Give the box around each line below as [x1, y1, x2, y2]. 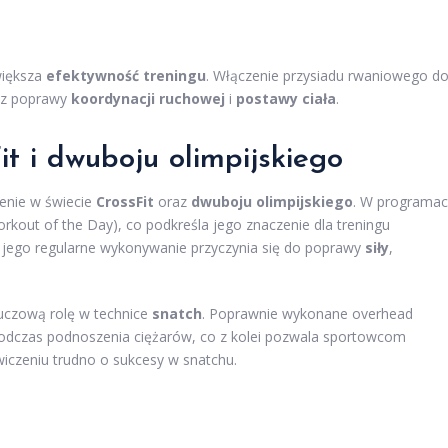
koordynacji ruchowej [71, 89, 225, 109]
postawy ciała [236, 89, 336, 109]
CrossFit [96, 192, 154, 212]
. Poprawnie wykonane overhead [202, 304, 413, 324]
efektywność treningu [46, 66, 206, 86]
